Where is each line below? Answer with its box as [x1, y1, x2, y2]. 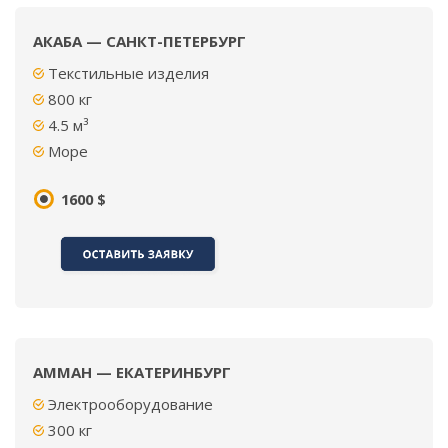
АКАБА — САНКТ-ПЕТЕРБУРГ [33, 31, 246, 51]
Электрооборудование [48, 394, 213, 414]
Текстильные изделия [48, 63, 209, 83]
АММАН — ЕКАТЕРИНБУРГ [33, 362, 231, 382]
